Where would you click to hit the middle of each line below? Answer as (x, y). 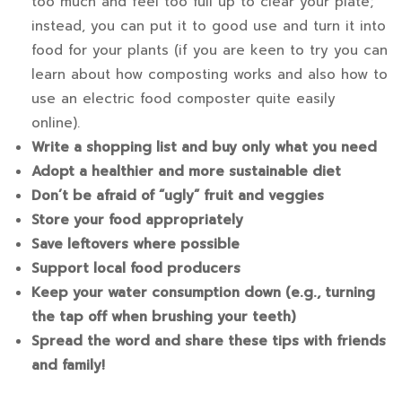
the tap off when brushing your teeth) (164, 317)
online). (58, 123)
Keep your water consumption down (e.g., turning (203, 293)
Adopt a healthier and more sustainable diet (186, 172)
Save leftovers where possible (138, 245)
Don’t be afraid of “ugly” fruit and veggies (178, 196)
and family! (70, 366)
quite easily (293, 99)
